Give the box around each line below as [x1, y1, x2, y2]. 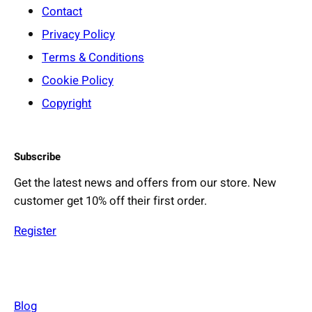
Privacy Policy [42, 25, 115, 43]
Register [14, 222, 56, 240]
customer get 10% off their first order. [14, 192, 207, 210]
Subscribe [14, 148, 61, 164]
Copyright [42, 94, 91, 112]
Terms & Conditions [42, 48, 144, 66]
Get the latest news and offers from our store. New [14, 174, 276, 192]
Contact [42, 2, 82, 20]
